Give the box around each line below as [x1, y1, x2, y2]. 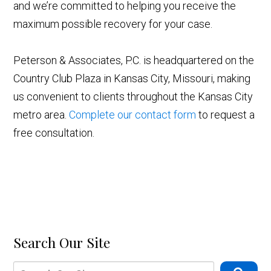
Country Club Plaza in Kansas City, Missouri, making [13, 72, 251, 85]
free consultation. [13, 126, 95, 140]
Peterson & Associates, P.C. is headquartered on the [13, 54, 255, 67]
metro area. [13, 108, 70, 122]
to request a [196, 108, 255, 122]
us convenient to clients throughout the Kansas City [13, 90, 253, 103]
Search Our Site [13, 233, 111, 252]
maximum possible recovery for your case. [13, 18, 213, 31]
